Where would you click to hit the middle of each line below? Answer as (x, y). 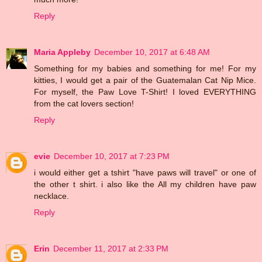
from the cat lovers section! (84, 104)
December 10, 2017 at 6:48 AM (152, 52)
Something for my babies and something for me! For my (145, 69)
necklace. (51, 196)
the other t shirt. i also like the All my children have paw (145, 185)
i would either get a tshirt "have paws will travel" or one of (145, 173)
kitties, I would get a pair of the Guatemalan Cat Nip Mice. (145, 80)
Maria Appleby (62, 52)
